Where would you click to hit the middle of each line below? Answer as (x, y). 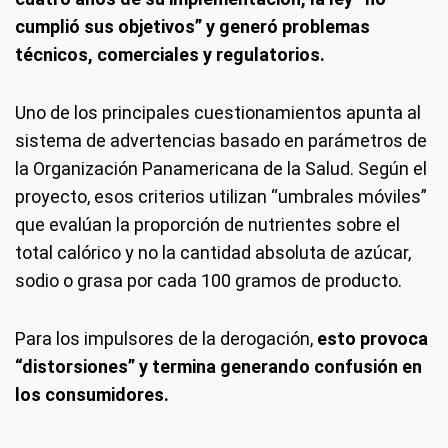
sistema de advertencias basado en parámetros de (221, 140)
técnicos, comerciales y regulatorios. (170, 54)
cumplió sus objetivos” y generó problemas (192, 26)
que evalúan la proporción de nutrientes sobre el (207, 224)
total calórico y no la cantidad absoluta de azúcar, (213, 252)
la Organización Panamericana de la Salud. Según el (221, 168)
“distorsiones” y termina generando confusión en (218, 366)
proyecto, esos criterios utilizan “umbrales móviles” (221, 196)
